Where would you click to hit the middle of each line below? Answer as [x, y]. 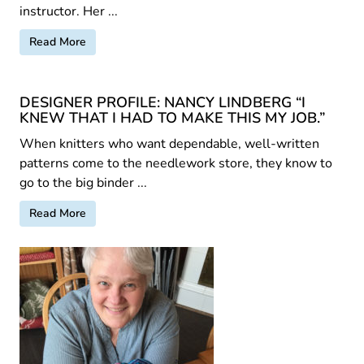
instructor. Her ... [69, 11]
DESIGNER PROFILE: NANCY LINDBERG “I [162, 102]
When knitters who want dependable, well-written [169, 143]
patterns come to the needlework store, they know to [176, 163]
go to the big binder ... [83, 182]
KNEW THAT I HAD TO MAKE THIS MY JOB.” [172, 117]
